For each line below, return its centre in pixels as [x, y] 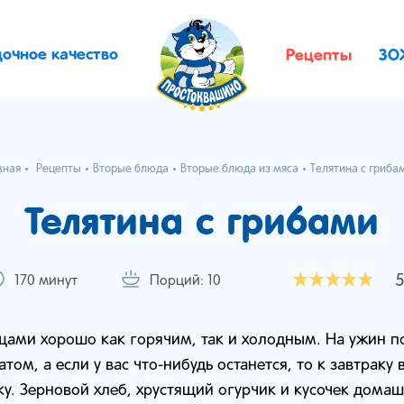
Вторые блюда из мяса [239, 170]
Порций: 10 [185, 281]
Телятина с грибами [202, 220]
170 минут [46, 281]
